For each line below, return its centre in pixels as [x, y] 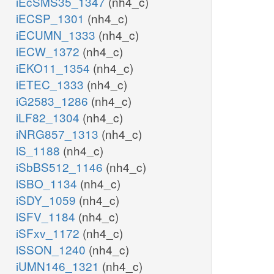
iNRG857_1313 [59, 134]
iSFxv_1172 [49, 233]
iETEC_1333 [51, 84]
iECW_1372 [49, 51]
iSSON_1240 [52, 250]
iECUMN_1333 [57, 35]
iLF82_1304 [49, 117]
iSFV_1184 [47, 217]
